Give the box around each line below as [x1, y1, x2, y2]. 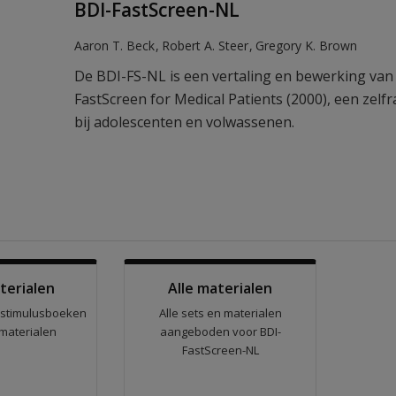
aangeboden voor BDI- [159, 324, 281, 339]
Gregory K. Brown [255, 37, 357, 54]
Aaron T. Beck [74, 37, 155, 54]
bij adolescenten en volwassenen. [74, 112, 294, 132]
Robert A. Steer [162, 37, 248, 54]
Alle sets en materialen [158, 305, 282, 321]
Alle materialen [168, 278, 272, 298]
